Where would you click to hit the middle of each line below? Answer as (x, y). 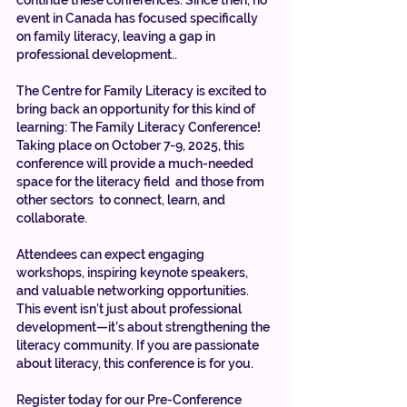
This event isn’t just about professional (130, 308)
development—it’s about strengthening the (144, 327)
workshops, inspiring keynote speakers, (134, 272)
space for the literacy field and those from (142, 181)
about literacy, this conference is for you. (135, 363)
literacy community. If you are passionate (139, 345)
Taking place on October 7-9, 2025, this (132, 145)
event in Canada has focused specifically (139, 18)
